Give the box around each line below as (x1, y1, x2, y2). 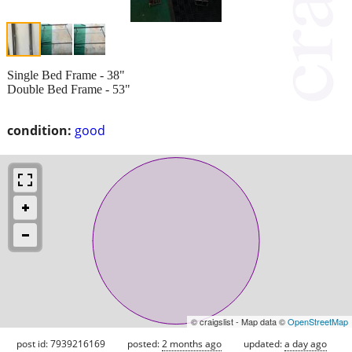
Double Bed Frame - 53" (7, 82, 130, 96)
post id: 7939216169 (16, 336, 105, 350)
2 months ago (162, 336, 222, 350)
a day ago (284, 336, 327, 350)
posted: (127, 336, 162, 350)
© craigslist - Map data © (191, 314, 288, 328)
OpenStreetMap (288, 314, 348, 328)
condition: (7, 121, 71, 139)
